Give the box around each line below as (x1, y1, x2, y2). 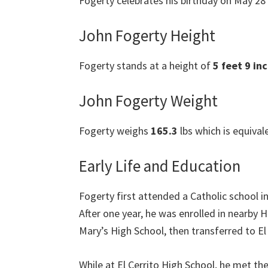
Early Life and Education (79, 155, 240, 176)
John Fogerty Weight (79, 90, 218, 111)
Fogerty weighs (79, 123, 151, 138)
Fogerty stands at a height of (79, 58, 213, 72)
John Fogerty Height (79, 25, 215, 45)
